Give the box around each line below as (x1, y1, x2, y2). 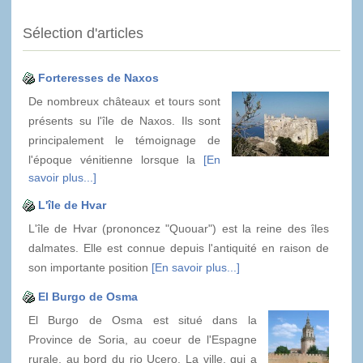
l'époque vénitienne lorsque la (28, 152, 203, 166)
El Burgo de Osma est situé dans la (28, 313, 257, 327)
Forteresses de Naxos (38, 70, 159, 84)
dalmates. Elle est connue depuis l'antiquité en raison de (28, 241, 329, 254)
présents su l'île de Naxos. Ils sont (28, 113, 220, 127)
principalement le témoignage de (28, 133, 220, 147)
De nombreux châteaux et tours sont (28, 94, 220, 108)
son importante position (28, 260, 152, 274)
